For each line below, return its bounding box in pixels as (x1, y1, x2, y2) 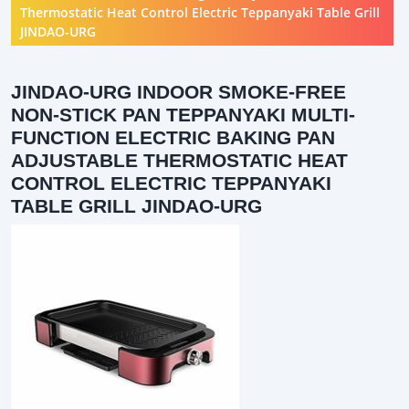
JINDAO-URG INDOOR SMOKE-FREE (11, 80, 346, 102)
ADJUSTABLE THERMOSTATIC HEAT (11, 149, 348, 171)
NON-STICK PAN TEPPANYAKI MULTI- (11, 103, 355, 125)
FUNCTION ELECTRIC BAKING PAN (11, 126, 335, 148)
